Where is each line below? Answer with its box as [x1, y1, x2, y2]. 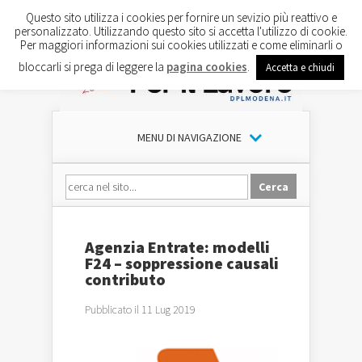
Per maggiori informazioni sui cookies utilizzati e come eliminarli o [19, 36, 343, 53]
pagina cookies [166, 58, 247, 74]
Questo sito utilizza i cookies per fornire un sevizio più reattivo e [25, 9, 337, 25]
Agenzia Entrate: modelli [85, 237, 270, 257]
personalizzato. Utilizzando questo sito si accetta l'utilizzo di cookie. [15, 23, 347, 39]
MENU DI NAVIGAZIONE [137, 130, 242, 145]
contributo [85, 269, 166, 289]
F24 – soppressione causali [85, 253, 279, 273]
